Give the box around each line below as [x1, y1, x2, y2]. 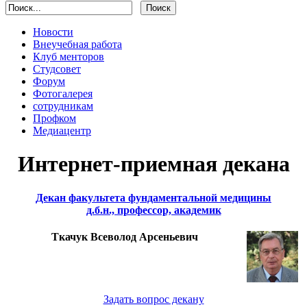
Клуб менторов [33, 51, 104, 62]
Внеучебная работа [33, 38, 122, 50]
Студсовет [33, 63, 81, 75]
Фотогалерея [33, 88, 93, 99]
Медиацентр [33, 125, 91, 136]
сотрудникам [33, 100, 93, 112]
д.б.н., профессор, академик [86, 204, 221, 216]
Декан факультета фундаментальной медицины [36, 191, 271, 204]
